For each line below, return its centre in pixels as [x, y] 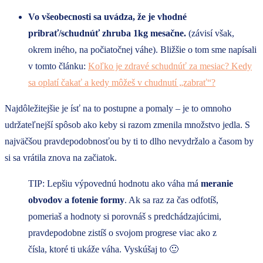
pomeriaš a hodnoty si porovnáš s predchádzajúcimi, [125, 217]
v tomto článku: [58, 66]
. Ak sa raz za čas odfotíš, [171, 200]
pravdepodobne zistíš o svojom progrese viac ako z [122, 233]
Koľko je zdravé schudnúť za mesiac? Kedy [170, 66]
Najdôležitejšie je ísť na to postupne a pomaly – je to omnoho [118, 109]
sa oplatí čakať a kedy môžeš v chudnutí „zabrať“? [122, 83]
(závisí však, [211, 33]
